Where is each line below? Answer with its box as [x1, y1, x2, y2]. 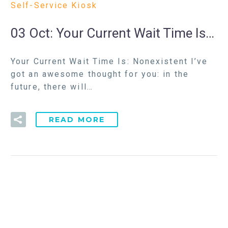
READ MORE [49, 115, 105, 125]
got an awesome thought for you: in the [11, 69, 189, 79]
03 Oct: [11, 25, 56, 41]
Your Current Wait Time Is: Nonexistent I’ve [11, 56, 208, 66]
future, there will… [11, 81, 93, 92]
